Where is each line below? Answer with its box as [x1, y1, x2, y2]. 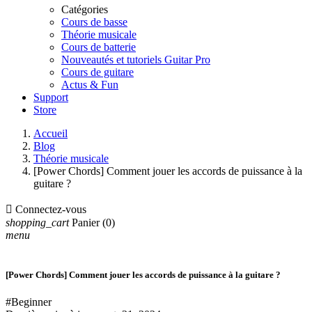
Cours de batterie [61, 41, 136, 53]
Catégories [61, 3, 108, 15]
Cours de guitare [61, 66, 134, 78]
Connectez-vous [15, 203, 86, 215]
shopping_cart [6, 217, 69, 228]
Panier [72, 217, 100, 228]
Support [33, 91, 68, 103]
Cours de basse [61, 16, 127, 28]
